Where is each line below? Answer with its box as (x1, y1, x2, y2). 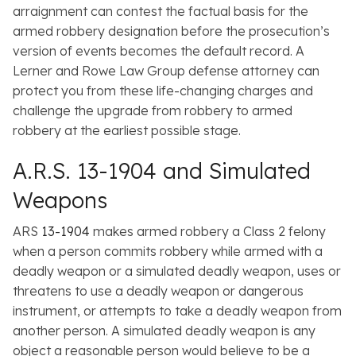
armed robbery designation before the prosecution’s (13, 23, 330, 40)
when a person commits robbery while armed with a (13, 243, 323, 260)
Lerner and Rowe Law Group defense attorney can (13, 63, 319, 79)
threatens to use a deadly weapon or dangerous (13, 283, 304, 300)
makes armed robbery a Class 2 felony (90, 223, 326, 240)
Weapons (13, 187, 107, 215)
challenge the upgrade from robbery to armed (13, 103, 292, 119)
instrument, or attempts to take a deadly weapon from (13, 303, 342, 319)
